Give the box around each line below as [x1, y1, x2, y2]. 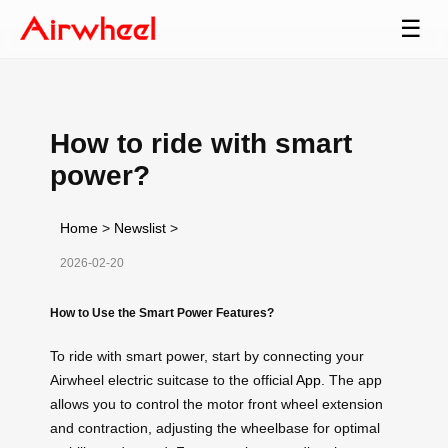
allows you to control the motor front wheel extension [50, 395, 383, 412]
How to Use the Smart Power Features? [50, 305, 274, 319]
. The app [321, 371, 382, 388]
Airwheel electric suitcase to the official [50, 371, 296, 388]
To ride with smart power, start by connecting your [50, 347, 364, 364]
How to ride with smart [50, 127, 352, 159]
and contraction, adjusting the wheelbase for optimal [50, 419, 380, 436]
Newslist [114, 219, 166, 236]
